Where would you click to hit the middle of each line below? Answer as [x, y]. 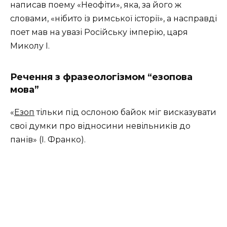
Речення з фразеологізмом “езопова [101, 77]
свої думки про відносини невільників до [100, 126]
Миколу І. [30, 46]
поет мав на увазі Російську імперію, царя [99, 32]
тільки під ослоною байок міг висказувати [125, 112]
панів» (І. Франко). [48, 140]
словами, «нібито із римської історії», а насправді [113, 18]
